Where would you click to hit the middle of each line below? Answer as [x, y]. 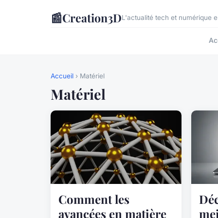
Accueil [62, 76]
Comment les [94, 199]
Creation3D [92, 18]
